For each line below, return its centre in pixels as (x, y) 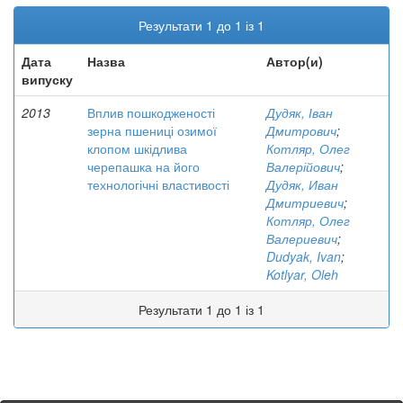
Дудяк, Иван (302, 184)
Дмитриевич (305, 202)
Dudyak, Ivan (304, 256)
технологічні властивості (158, 184)
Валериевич (302, 238)
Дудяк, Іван (300, 112)
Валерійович (303, 166)
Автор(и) (295, 61)
